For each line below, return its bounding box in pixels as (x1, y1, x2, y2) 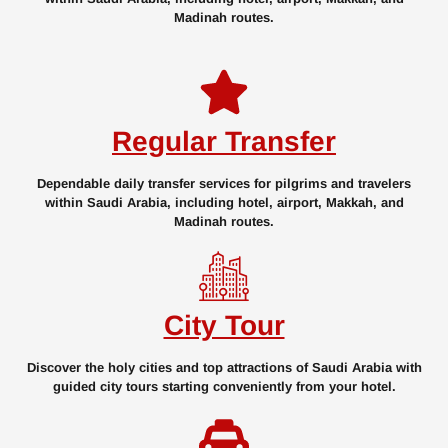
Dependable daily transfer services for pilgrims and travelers (37, 176, 411, 192)
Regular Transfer (112, 126, 336, 158)
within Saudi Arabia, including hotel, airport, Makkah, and (44, 195, 404, 211)
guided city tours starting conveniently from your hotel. (52, 379, 396, 395)
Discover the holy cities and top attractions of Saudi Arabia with (26, 360, 422, 376)
